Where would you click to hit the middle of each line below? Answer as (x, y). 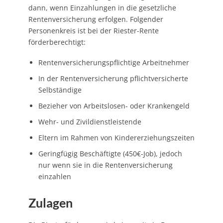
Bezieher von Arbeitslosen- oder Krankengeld (114, 106)
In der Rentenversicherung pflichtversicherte (113, 78)
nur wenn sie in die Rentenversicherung (105, 165)
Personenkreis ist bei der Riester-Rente (93, 30)
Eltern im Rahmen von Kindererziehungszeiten (116, 137)
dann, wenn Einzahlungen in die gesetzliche (102, 7)
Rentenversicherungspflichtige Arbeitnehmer (113, 62)
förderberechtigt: (57, 42)
